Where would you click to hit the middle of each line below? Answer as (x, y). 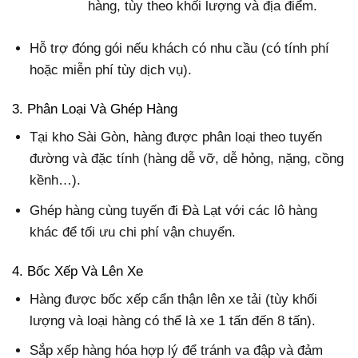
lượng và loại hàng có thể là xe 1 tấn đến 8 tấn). (173, 321)
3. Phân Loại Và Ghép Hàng (95, 109)
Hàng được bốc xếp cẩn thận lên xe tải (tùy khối (174, 300)
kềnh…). (56, 181)
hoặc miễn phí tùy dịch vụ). (111, 70)
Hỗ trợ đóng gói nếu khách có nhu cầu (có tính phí (180, 48)
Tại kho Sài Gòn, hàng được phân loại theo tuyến (176, 137)
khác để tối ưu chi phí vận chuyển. (133, 232)
